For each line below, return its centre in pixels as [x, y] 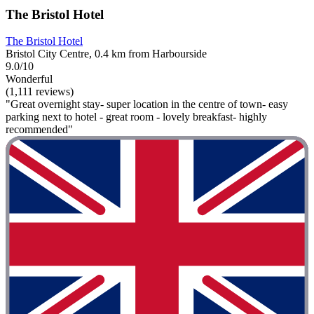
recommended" [39, 130]
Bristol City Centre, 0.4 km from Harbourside [106, 54]
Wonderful [29, 79]
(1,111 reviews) [40, 92]
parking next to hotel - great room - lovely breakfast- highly [136, 117]
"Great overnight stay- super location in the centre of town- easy [147, 104]
